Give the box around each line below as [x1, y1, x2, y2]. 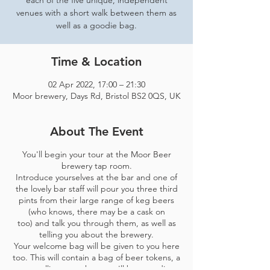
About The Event [49, 124, 143, 139]
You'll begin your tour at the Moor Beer [22, 149, 171, 160]
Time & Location [51, 54, 142, 69]
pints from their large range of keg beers [19, 195, 174, 206]
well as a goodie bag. [56, 20, 137, 31]
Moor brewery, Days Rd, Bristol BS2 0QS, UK [12, 90, 181, 101]
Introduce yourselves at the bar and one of [16, 172, 177, 183]
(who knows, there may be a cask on [28, 206, 165, 217]
